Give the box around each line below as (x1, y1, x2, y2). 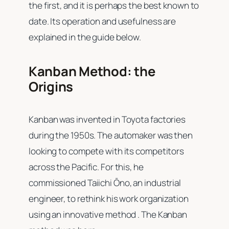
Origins (29, 77, 76, 96)
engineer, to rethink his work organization (29, 193, 189, 205)
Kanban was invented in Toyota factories (29, 113, 186, 126)
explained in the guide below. (29, 31, 143, 43)
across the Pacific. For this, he (29, 161, 144, 173)
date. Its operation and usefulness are (29, 15, 176, 28)
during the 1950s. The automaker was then (29, 129, 193, 142)
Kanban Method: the (29, 62, 155, 80)
